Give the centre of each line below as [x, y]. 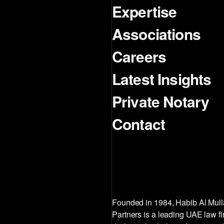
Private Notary [161, 101]
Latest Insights [162, 79]
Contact [139, 124]
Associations [156, 34]
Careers [139, 56]
